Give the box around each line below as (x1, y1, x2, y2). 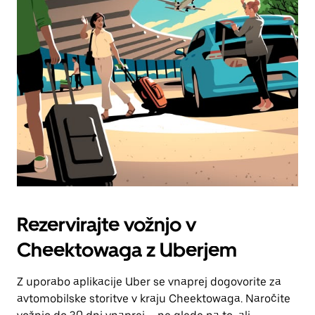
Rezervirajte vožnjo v (17, 212, 196, 236)
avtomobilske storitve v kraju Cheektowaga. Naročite (17, 292, 290, 305)
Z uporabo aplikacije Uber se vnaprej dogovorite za (17, 275, 281, 288)
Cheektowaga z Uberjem (17, 238, 237, 262)
